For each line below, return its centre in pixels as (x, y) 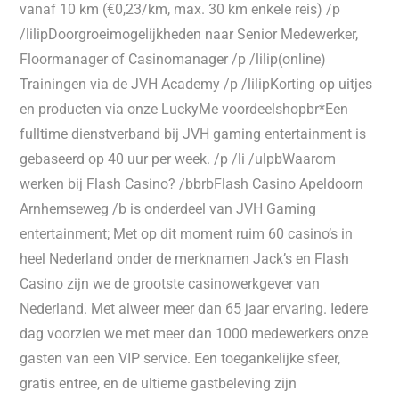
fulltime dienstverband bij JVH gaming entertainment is (193, 134)
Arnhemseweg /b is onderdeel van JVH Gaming (168, 209)
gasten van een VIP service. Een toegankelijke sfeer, (180, 358)
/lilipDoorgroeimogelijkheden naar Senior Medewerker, (189, 34)
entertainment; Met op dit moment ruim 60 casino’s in (187, 234)
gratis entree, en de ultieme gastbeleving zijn (159, 383)
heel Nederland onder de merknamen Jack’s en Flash (185, 259)
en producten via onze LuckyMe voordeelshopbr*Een (184, 109)
